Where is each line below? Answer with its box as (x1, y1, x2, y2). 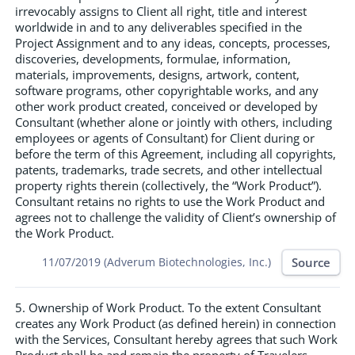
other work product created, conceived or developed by (15, 97, 318, 114)
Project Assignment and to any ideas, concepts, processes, (15, 34, 330, 51)
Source (291, 254, 330, 271)
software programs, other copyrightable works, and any (15, 82, 319, 98)
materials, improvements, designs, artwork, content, (15, 66, 300, 82)
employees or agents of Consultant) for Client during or (15, 129, 315, 146)
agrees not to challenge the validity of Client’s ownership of (15, 208, 336, 225)
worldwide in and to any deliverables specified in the (15, 18, 302, 35)
